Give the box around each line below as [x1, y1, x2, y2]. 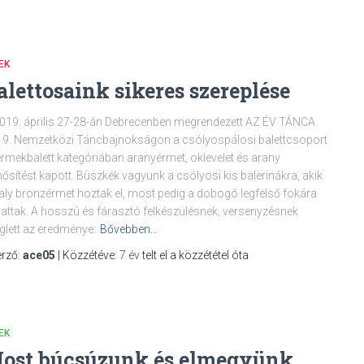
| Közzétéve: [55, 248, 119, 262]
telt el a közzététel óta [140, 248, 249, 262]
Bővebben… [100, 222, 158, 236]
